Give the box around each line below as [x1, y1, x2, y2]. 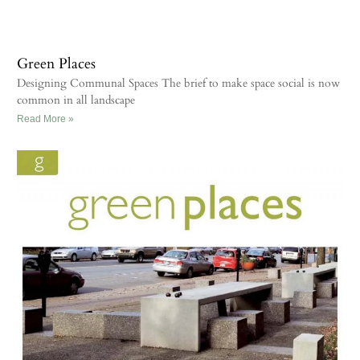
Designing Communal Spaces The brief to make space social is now [17, 75, 340, 91]
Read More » [17, 112, 74, 125]
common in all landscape [17, 92, 135, 108]
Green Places [17, 53, 96, 74]
